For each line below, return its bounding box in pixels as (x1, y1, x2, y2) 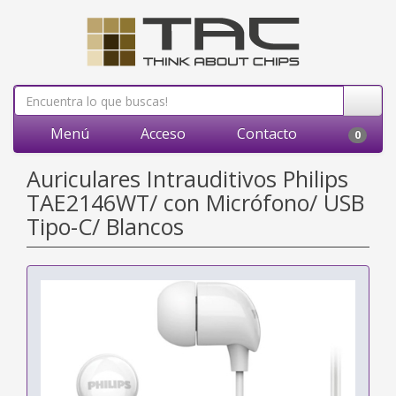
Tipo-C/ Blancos (27, 211, 184, 241)
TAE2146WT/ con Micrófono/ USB (27, 187, 364, 217)
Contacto (233, 124, 297, 143)
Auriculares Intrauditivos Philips (27, 164, 348, 194)
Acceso (137, 124, 186, 143)
